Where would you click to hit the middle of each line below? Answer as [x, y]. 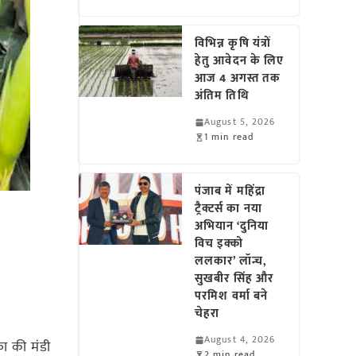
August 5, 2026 [240, 122]
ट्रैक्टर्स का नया [228, 209]
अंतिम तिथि [222, 96]
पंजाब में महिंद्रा [230, 191]
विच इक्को [219, 244]
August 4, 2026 [240, 339]
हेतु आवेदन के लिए [240, 61]
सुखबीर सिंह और [234, 279]
